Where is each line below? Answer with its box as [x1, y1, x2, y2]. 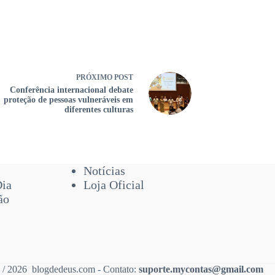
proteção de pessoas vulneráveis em [4, 95, 133, 104]
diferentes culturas [64, 105, 133, 114]
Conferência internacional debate [10, 85, 133, 95]
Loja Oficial [83, 178, 144, 192]
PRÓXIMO [76, 73, 114, 82]
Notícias [83, 164, 125, 177]
